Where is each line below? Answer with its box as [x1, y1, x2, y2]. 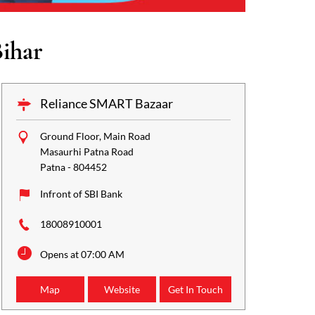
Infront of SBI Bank [39, 187, 122, 200]
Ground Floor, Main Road [39, 129, 150, 142]
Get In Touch [168, 283, 224, 295]
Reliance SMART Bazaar [39, 95, 173, 111]
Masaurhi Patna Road [39, 145, 134, 157]
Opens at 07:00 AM [39, 247, 124, 260]
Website [103, 283, 140, 295]
